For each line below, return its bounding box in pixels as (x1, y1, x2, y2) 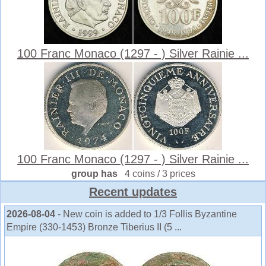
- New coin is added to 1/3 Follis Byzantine (58, 209, 237, 220)
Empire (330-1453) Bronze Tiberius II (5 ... (7, 222, 182, 233)
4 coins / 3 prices (124, 169, 195, 179)
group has (71, 169, 125, 179)
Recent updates (89, 185, 177, 199)
